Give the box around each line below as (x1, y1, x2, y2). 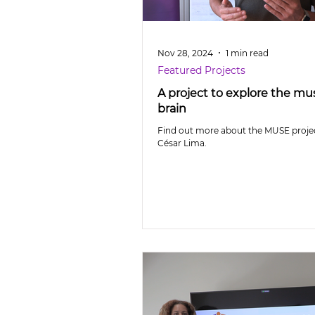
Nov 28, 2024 (157, 47, 213, 58)
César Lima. (157, 138, 207, 148)
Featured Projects (157, 64, 245, 77)
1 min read (226, 47, 269, 58)
